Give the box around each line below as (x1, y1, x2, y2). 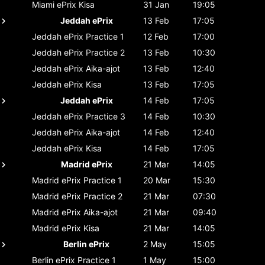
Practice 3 (86, 111, 125, 121)
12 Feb (143, 31, 169, 41)
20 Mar (143, 174, 170, 185)
